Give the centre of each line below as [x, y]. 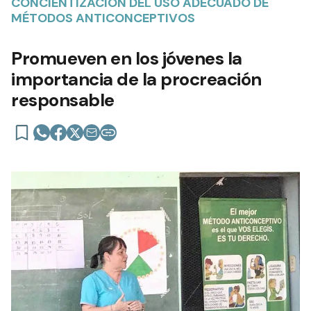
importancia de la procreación [136, 79]
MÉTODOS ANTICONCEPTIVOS [103, 18]
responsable [63, 100]
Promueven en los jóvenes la [127, 58]
